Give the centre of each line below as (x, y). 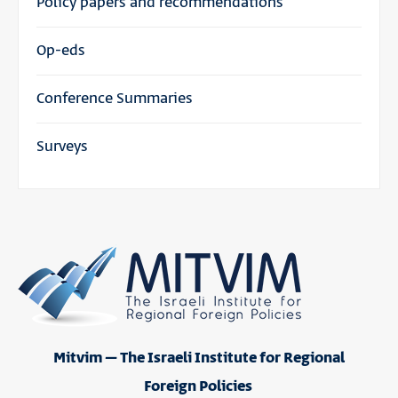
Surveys (62, 146)
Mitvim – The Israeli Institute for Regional (199, 358)
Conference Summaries (115, 98)
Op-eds (61, 50)
